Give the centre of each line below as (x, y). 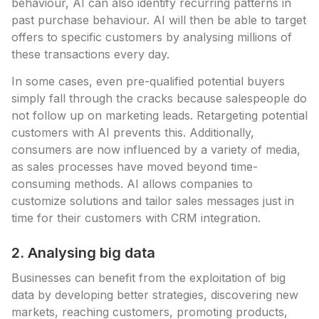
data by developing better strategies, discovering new (155, 295)
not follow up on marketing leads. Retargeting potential (159, 115)
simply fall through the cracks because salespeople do (159, 98)
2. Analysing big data (83, 253)
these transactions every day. (90, 54)
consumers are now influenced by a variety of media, (156, 150)
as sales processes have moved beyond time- (135, 167)
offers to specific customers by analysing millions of (152, 37)
